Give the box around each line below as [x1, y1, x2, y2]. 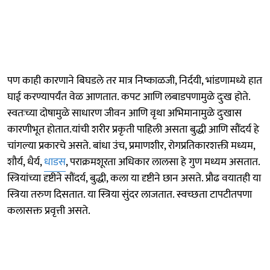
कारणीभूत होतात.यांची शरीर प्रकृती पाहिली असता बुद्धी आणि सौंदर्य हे [7, 120, 259, 139]
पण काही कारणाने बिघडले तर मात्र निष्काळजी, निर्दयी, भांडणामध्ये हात [7, 71, 262, 90]
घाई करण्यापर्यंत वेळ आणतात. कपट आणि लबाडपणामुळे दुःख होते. [7, 87, 250, 106]
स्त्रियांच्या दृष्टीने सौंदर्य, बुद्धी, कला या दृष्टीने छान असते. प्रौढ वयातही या [7, 169, 261, 187]
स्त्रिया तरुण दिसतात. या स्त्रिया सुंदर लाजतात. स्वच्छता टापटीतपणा [7, 185, 252, 204]
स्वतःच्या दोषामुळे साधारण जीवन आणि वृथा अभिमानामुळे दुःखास [7, 104, 242, 122]
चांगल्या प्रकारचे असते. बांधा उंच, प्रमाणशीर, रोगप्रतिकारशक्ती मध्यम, [7, 136, 255, 155]
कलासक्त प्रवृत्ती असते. [7, 201, 90, 220]
